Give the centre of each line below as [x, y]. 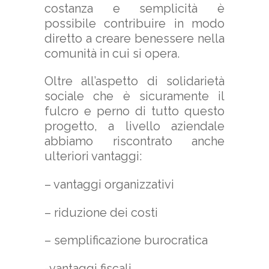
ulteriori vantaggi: [93, 156]
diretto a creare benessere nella [134, 38]
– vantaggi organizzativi [109, 184]
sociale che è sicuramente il [134, 96]
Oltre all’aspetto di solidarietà [134, 81]
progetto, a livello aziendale [134, 126]
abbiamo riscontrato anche [134, 141]
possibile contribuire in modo [134, 23]
